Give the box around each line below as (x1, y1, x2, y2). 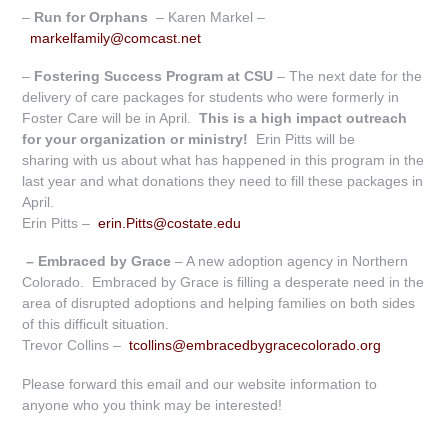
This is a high (199, 110, 297, 127)
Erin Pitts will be (252, 131, 356, 148)
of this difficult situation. (22, 316, 170, 333)
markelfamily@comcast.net (30, 29, 202, 46)
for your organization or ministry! (22, 131, 253, 148)
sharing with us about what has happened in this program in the (22, 152, 425, 169)
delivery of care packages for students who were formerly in (22, 89, 400, 106)
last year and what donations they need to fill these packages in (22, 173, 424, 190)
